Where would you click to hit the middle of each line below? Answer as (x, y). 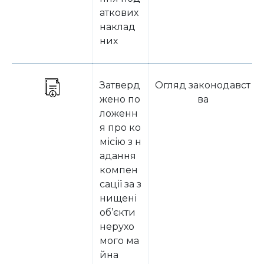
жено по (120, 99)
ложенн (119, 113)
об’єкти (118, 212)
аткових (119, 13)
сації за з (121, 184)
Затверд (120, 85)
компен (119, 170)
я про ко (120, 128)
